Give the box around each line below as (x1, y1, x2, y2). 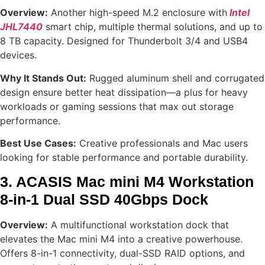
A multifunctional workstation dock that (48, 219, 229, 231)
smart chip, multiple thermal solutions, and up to (43, 21, 263, 33)
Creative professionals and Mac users (76, 137, 248, 149)
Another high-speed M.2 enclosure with (48, 7, 227, 19)
